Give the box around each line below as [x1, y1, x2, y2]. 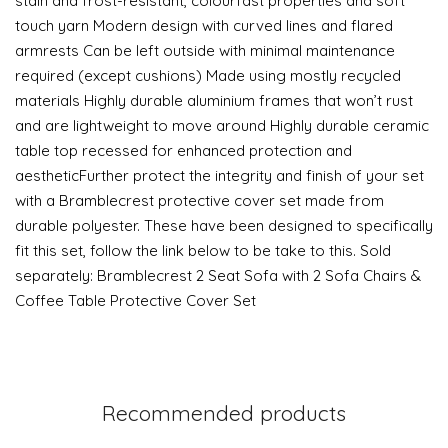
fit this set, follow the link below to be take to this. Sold [15, 241, 391, 260]
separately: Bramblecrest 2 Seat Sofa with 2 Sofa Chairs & [15, 266, 421, 285]
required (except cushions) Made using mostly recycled [15, 66, 401, 85]
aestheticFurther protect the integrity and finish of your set [15, 166, 424, 185]
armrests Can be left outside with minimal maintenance [15, 41, 395, 60]
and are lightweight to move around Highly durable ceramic [15, 116, 429, 135]
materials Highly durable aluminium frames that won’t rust [15, 91, 413, 110]
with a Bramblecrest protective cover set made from [15, 191, 384, 210]
